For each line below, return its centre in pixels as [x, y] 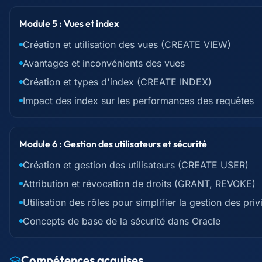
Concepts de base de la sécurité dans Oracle [122, 221]
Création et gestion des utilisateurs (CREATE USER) [136, 165]
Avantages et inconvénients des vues [104, 63]
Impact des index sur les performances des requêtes [138, 101]
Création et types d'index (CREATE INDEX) [117, 82]
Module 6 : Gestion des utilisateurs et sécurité [113, 144]
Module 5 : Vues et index [69, 23]
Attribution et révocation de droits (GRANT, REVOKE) [139, 184]
